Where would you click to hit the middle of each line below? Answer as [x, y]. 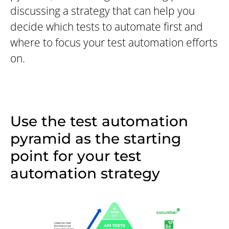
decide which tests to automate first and [107, 27]
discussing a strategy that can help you [102, 11]
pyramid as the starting [96, 139]
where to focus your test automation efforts [114, 43]
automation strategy [85, 174]
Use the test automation [99, 121]
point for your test [76, 156]
